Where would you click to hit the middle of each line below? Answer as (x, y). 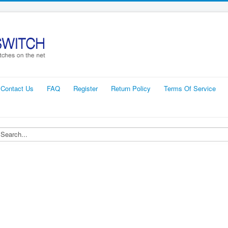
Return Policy (131, 88)
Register (85, 88)
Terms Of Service (190, 88)
